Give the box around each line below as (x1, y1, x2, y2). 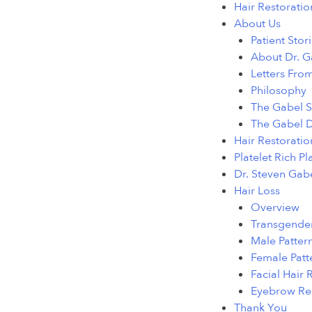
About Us (234, 16, 281, 32)
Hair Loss (234, 183, 280, 199)
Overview (251, 200, 299, 216)
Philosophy (251, 83, 306, 99)
